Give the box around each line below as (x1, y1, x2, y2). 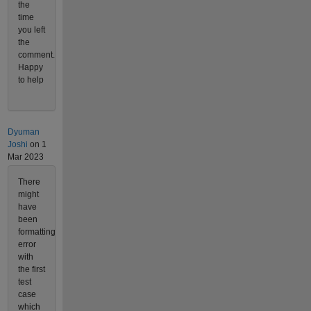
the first (17, 264, 45, 275)
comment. (17, 49, 55, 60)
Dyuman (7, 126, 40, 137)
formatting (17, 227, 56, 237)
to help (17, 74, 44, 85)
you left (17, 24, 45, 35)
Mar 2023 (7, 151, 44, 162)
